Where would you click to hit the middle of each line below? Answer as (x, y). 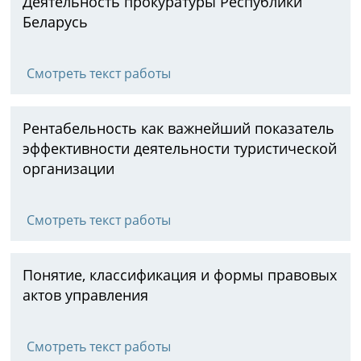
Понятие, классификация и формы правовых (180, 275)
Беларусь (55, 22)
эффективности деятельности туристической (180, 148)
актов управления (85, 295)
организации (68, 168)
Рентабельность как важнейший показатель (178, 128)
